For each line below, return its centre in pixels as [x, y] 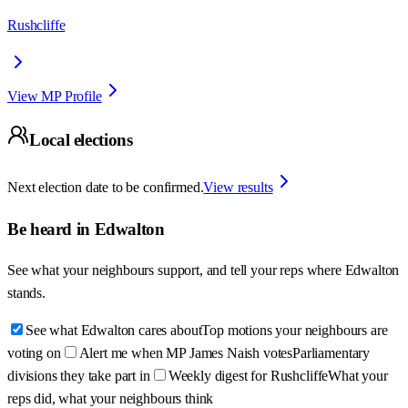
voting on [34, 353]
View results [238, 187]
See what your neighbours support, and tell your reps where [176, 270]
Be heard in [51, 229]
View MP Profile [55, 96]
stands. [26, 293]
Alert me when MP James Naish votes [186, 353]
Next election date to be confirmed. [106, 187]
